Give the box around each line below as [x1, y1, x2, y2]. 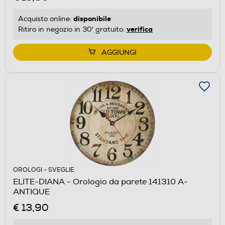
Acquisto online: [18, 14, 73, 23]
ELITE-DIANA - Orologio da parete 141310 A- [13, 176, 188, 187]
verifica [127, 24, 153, 34]
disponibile [73, 14, 111, 23]
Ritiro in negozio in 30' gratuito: [18, 25, 127, 34]
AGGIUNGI [101, 48, 137, 57]
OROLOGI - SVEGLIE [13, 166, 74, 174]
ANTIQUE [13, 186, 50, 197]
